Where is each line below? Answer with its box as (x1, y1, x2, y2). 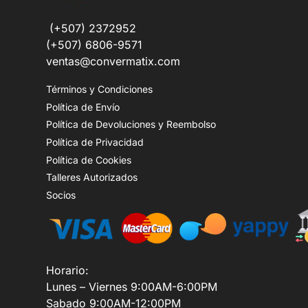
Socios (46, 188, 76, 201)
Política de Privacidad (46, 136, 144, 148)
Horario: (46, 263, 89, 277)
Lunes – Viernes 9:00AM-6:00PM (46, 279, 217, 294)
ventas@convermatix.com (46, 54, 180, 68)
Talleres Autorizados (46, 171, 137, 184)
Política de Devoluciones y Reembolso (46, 118, 216, 131)
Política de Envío (46, 100, 120, 113)
